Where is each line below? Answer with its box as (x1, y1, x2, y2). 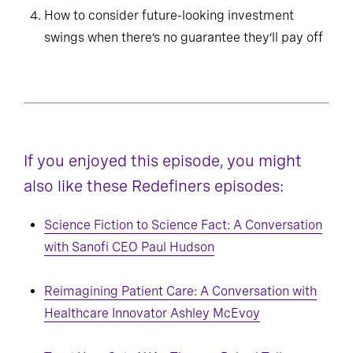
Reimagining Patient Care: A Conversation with (44, 284, 317, 299)
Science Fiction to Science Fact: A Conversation (44, 217, 322, 233)
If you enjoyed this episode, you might (24, 151, 302, 171)
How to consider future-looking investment (44, 8, 294, 24)
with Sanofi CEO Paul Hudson (44, 240, 214, 255)
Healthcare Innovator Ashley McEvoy (44, 306, 260, 321)
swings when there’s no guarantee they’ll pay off (44, 30, 323, 46)
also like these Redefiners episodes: (24, 176, 284, 196)
